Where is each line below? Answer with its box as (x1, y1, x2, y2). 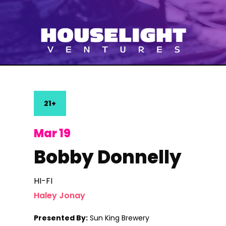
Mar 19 (34, 126, 71, 141)
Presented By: (34, 213, 88, 223)
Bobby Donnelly (34, 144, 182, 170)
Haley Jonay (34, 190, 86, 201)
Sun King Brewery (88, 213, 150, 223)
